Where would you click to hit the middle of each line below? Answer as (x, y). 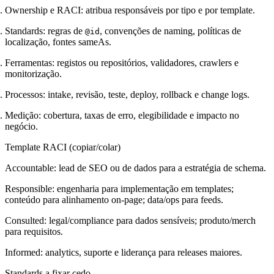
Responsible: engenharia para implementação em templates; (119, 188)
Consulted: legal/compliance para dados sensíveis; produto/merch (130, 220)
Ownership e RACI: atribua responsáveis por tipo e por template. (130, 10)
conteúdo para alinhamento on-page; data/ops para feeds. (114, 199)
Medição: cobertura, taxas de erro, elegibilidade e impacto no (122, 115)
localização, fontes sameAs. (58, 42)
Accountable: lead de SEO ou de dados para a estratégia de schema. (135, 168)
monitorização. (33, 73)
